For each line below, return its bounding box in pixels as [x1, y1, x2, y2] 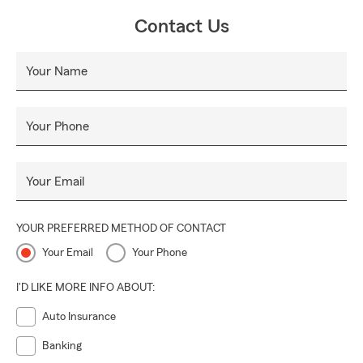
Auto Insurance [42, 311, 116, 322]
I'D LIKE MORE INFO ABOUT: [16, 282, 155, 293]
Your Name [26, 65, 88, 78]
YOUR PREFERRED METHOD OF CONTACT [16, 223, 226, 234]
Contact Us [134, 17, 229, 36]
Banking [42, 340, 82, 352]
